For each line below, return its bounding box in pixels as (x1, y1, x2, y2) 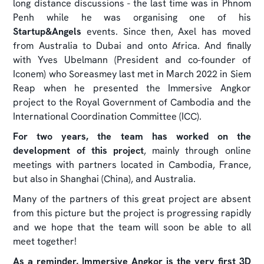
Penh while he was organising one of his (13, 11, 251, 24)
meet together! (13, 235, 77, 247)
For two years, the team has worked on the (13, 130, 251, 143)
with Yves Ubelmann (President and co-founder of (13, 53, 251, 66)
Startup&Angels (13, 25, 82, 38)
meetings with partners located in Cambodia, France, (13, 158, 251, 171)
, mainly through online (144, 144, 251, 157)
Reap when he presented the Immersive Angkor (13, 81, 251, 94)
